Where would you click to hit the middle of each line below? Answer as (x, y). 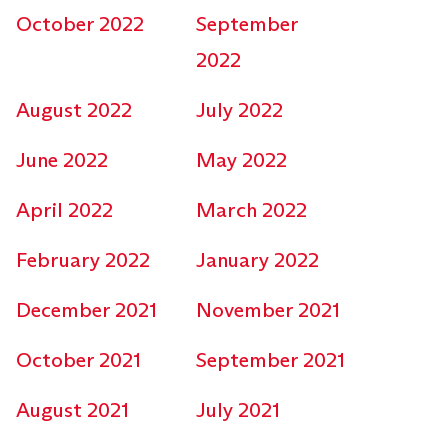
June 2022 (62, 160)
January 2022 (257, 260)
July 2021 (238, 410)
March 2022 (251, 210)
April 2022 (64, 210)
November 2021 (268, 310)
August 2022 (74, 110)
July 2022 (239, 110)
